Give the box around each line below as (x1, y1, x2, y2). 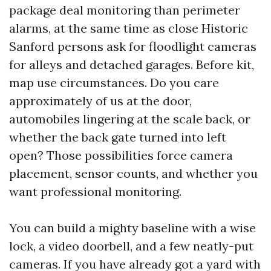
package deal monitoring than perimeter (9, 2, 240, 18)
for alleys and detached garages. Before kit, (9, 57, 254, 72)
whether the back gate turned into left (9, 129, 226, 145)
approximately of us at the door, (9, 93, 192, 108)
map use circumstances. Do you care (9, 75, 219, 90)
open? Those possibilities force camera (9, 148, 233, 163)
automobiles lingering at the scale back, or (9, 111, 250, 126)
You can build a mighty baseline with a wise (9, 220, 256, 235)
